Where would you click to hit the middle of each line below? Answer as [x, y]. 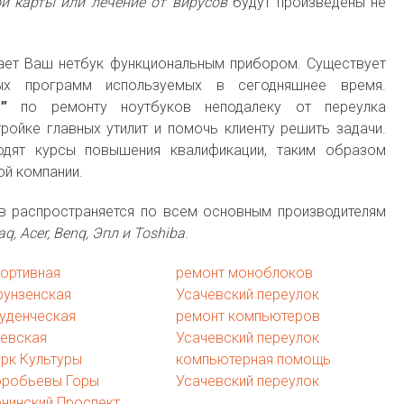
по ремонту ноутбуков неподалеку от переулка [196, 107]
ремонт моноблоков [244, 273]
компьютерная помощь [253, 359]
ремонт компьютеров [248, 316]
